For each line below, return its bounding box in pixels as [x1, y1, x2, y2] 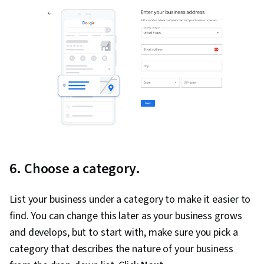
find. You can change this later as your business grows [9, 209, 242, 224]
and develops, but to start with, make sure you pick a [9, 225, 238, 240]
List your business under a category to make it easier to [9, 192, 251, 207]
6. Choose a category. [9, 159, 140, 180]
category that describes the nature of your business [9, 242, 233, 257]
